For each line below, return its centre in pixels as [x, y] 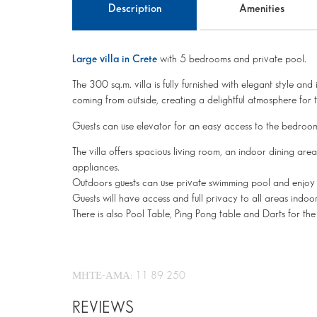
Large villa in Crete [115, 59]
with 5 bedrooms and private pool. [232, 59]
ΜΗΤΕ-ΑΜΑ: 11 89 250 [129, 276]
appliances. [96, 168]
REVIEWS [103, 307]
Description [134, 9]
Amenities [262, 9]
